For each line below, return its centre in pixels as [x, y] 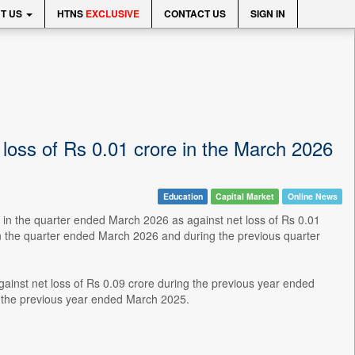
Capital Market [245, 196]
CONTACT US [195, 13]
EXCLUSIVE [113, 13]
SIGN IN [268, 13]
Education [183, 196]
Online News [312, 196]
